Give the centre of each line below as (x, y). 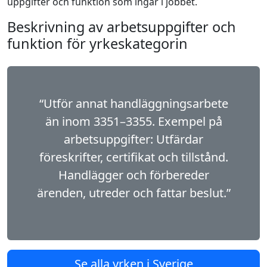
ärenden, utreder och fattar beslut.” (133, 193)
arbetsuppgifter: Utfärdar (133, 139)
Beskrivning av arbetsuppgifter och (122, 27)
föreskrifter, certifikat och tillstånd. (133, 157)
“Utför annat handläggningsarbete (133, 103)
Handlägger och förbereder (133, 175)
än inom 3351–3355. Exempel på (133, 121)
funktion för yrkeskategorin (97, 44)
